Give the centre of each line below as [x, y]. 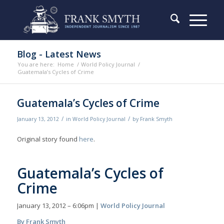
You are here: [36, 64]
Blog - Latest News [59, 54]
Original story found [48, 139]
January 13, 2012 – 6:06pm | [58, 206]
